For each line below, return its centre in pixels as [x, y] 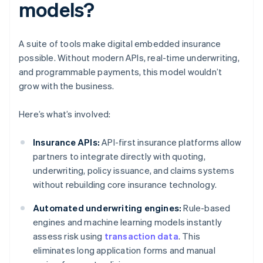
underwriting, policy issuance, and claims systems [134, 171]
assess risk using [69, 236]
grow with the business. [67, 86]
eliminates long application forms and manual [124, 250]
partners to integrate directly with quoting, [119, 156]
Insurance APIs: [66, 142]
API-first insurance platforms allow [171, 142]
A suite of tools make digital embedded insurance [120, 44]
